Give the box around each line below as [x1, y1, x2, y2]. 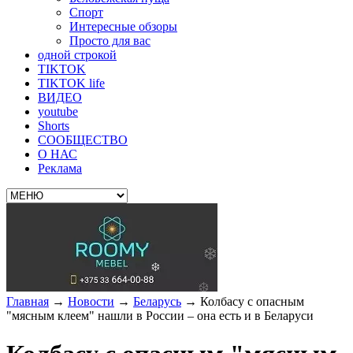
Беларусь [133, 295, 181, 308]
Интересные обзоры [69, 20, 177, 33]
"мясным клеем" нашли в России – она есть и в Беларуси [6, 309, 314, 322]
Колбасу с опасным [200, 295, 304, 308]
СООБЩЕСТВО [38, 133, 128, 147]
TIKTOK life [38, 76, 105, 90]
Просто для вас [69, 34, 150, 47]
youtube [38, 105, 78, 118]
